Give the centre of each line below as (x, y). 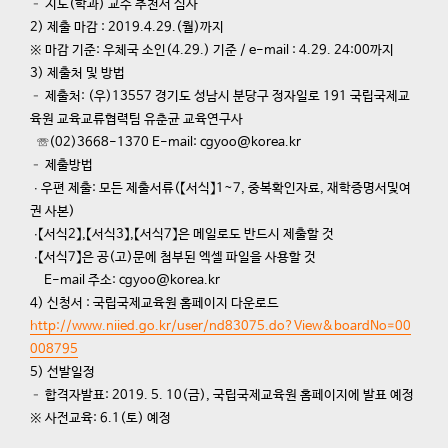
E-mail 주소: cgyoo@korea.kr (125, 280)
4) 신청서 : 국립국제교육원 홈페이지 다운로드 (154, 303)
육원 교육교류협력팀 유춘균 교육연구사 (136, 119)
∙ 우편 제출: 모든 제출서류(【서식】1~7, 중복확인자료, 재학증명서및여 (220, 188)
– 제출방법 (61, 165)
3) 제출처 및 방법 (79, 73)
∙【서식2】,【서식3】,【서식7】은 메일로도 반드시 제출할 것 (182, 234)
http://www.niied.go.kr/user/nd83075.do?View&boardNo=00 (220, 326)
